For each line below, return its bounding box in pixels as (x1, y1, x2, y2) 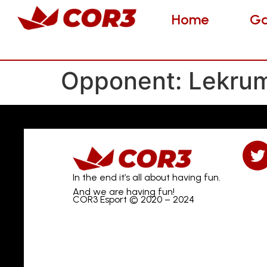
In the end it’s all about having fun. (73, 172, 221, 183)
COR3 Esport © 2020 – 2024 (73, 194, 194, 206)
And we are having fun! (73, 186, 175, 197)
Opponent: (61, 66, 188, 95)
